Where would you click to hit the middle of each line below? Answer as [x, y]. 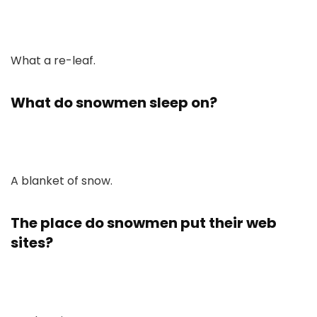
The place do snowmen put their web [144, 223]
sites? [32, 243]
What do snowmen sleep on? [114, 103]
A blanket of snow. [62, 181]
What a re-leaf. [53, 60]
